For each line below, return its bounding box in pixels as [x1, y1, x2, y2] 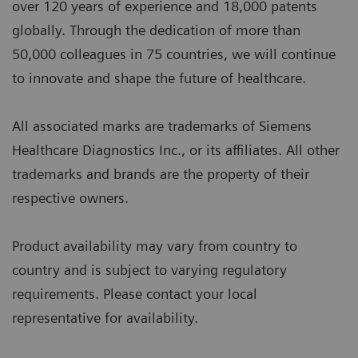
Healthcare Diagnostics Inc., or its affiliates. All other [12, 141, 340, 159]
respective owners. [12, 189, 129, 207]
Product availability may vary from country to [12, 237, 297, 255]
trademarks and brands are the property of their [12, 165, 309, 183]
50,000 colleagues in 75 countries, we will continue [12, 46, 336, 63]
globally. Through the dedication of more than [12, 22, 300, 39]
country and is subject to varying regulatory [12, 261, 287, 279]
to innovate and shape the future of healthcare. [12, 70, 306, 87]
